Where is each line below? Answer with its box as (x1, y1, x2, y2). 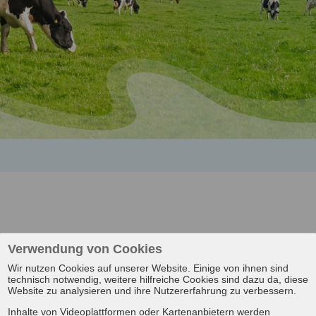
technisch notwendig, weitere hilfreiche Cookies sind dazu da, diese (8, 274, 308, 286)
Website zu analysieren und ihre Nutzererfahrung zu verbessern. (8, 285, 296, 297)
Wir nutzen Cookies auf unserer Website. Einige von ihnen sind (8, 262, 288, 274)
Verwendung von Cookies (8, 242, 162, 257)
